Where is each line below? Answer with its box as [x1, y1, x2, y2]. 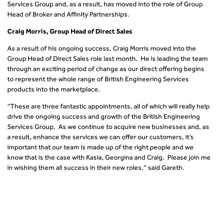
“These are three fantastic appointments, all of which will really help [7, 102, 210, 111]
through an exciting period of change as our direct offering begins [7, 65, 204, 73]
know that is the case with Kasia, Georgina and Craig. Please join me [7, 153, 211, 162]
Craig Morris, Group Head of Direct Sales [7, 27, 132, 36]
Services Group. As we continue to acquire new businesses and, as [7, 123, 209, 131]
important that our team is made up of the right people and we [7, 143, 194, 152]
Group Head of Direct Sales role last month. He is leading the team [7, 54, 208, 63]
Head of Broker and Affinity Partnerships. [7, 10, 129, 19]
